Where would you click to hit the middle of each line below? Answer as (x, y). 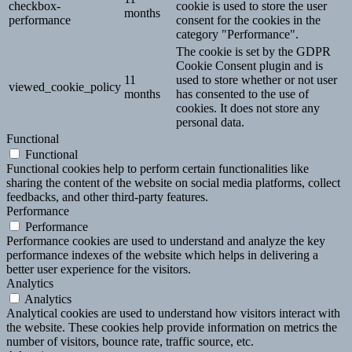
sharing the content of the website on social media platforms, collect (173, 183)
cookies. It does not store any (248, 108)
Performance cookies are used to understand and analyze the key (166, 241)
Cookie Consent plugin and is (249, 66)
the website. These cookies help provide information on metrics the (172, 328)
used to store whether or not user (257, 80)
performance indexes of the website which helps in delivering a (162, 255)
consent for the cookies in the (248, 20)
